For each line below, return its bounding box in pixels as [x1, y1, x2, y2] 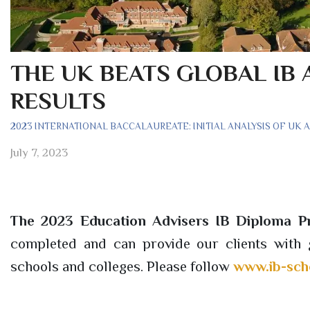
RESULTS [10, 86, 106, 113]
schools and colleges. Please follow [10, 257, 233, 275]
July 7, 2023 [10, 145, 68, 159]
